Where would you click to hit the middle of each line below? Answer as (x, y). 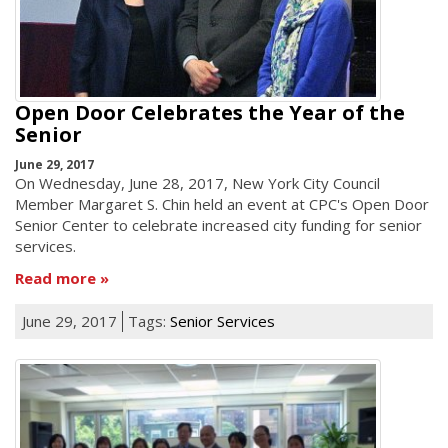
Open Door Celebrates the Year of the (210, 112)
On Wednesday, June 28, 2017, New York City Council (197, 183)
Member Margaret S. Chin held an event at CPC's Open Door (222, 204)
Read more (55, 277)
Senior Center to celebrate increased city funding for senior (218, 225)
